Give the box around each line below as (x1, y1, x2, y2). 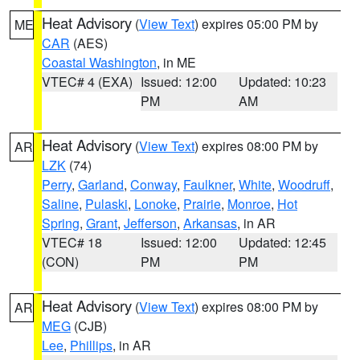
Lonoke (134, 194, 177, 213)
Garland (78, 175, 124, 194)
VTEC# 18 (42, 233, 102, 252)
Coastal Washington (42, 53, 157, 72)
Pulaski (85, 194, 128, 213)
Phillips (70, 336, 112, 354)
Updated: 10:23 (239, 72, 327, 91)
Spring (42, 214, 80, 232)
